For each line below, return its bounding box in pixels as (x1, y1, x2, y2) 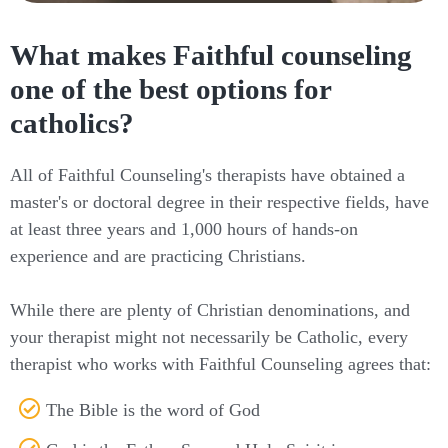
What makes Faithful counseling (10, 38, 412, 71)
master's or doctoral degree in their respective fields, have (10, 191, 429, 212)
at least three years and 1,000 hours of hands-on (10, 218, 358, 239)
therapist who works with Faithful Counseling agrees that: (10, 353, 431, 374)
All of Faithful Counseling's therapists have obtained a (10, 164, 405, 185)
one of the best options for (10, 72, 331, 105)
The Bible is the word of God (46, 399, 261, 420)
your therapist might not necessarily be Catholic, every (10, 326, 408, 347)
